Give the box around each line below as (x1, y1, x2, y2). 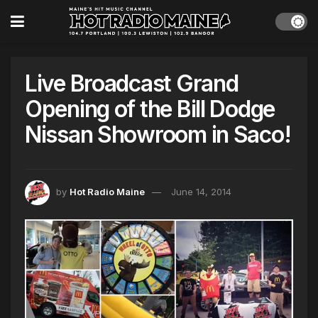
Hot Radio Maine (70, 186, 145, 198)
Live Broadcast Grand (25, 70, 238, 97)
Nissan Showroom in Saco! (25, 121, 291, 148)
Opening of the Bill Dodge (25, 95, 275, 123)
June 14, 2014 (171, 186, 231, 198)
